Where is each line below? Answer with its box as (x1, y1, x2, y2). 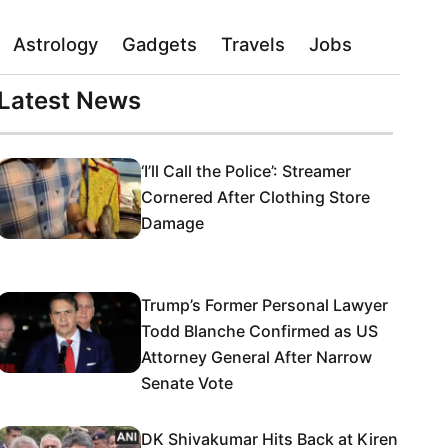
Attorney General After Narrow (141, 347, 372, 367)
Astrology (13, 33, 98, 55)
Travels (221, 33, 285, 55)
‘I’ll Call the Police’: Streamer (141, 161, 351, 181)
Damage (141, 213, 204, 233)
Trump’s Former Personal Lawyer (141, 295, 388, 315)
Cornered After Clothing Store (141, 187, 370, 207)
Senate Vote (141, 373, 233, 393)
